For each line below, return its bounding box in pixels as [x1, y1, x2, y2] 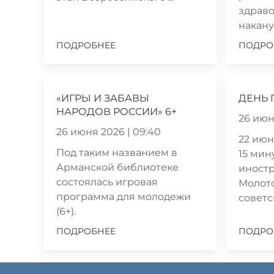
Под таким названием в [56, 146, 177, 158]
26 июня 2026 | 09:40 [56, 125, 161, 138]
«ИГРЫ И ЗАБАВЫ [56, 92, 149, 104]
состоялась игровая [56, 176, 158, 188]
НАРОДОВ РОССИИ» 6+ [56, 105, 177, 117]
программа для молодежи [56, 190, 191, 202]
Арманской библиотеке [56, 161, 179, 173]
